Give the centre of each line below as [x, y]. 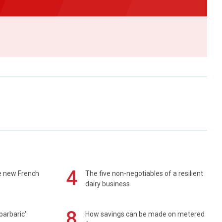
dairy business [108, 184]
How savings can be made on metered [145, 214]
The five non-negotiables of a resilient [144, 174]
